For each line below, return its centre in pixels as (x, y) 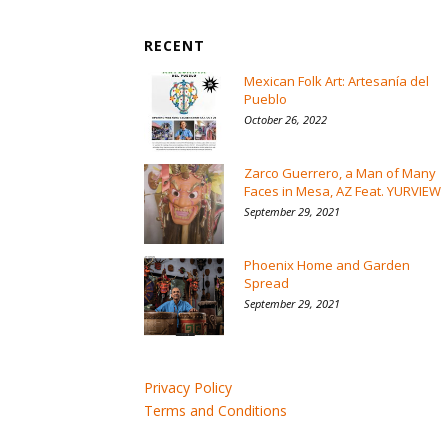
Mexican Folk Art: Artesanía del (336, 81)
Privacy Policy (188, 387)
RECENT (174, 45)
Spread (266, 283)
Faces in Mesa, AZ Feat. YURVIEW (342, 191)
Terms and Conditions (215, 410)
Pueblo (265, 99)
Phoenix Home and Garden (327, 265)
